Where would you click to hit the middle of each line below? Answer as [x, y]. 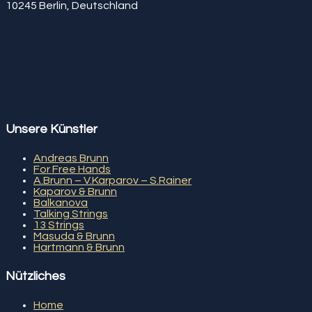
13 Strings [59, 225]
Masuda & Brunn [74, 236]
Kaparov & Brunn [75, 191]
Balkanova [61, 202]
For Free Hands [72, 169]
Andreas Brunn [71, 158]
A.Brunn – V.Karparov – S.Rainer [112, 180]
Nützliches [36, 276]
